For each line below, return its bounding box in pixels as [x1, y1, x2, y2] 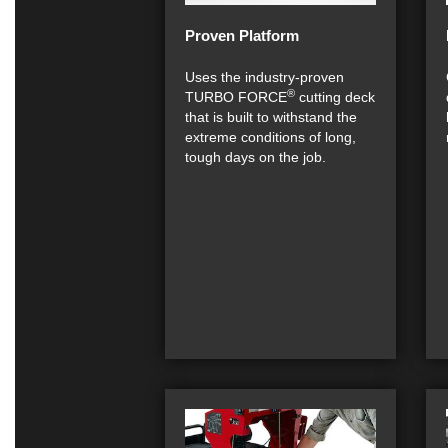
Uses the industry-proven [185, 69, 344, 85]
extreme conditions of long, [185, 129, 356, 145]
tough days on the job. [185, 149, 326, 165]
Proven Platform [185, 27, 299, 44]
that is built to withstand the [185, 109, 357, 125]
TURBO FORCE [185, 89, 287, 105]
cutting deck [295, 89, 375, 105]
